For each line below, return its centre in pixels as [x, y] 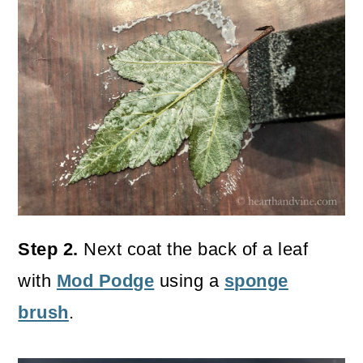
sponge [256, 280]
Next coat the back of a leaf [193, 249]
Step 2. [48, 249]
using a [189, 280]
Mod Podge [105, 280]
